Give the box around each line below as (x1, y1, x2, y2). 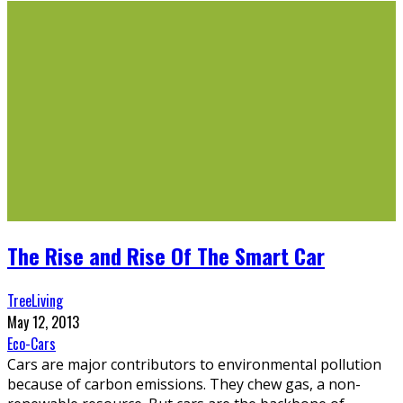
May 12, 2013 (7, 311, 79, 333)
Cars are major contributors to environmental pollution (7, 354, 381, 374)
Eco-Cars (7, 333, 56, 354)
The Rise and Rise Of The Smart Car (7, 239, 325, 273)
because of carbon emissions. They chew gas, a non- (7, 374, 361, 394)
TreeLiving (7, 290, 63, 311)
